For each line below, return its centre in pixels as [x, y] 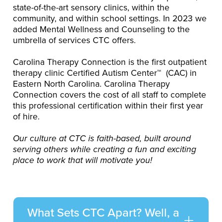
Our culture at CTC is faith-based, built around [102, 139]
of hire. [27, 117]
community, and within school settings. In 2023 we [110, 19]
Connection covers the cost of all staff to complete [110, 95]
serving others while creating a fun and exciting [105, 149]
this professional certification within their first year [108, 106]
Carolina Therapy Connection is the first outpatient [110, 62]
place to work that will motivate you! [84, 160]
